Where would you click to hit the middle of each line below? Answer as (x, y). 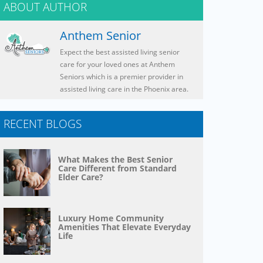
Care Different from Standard (117, 168)
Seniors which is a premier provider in (122, 77)
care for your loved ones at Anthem (117, 65)
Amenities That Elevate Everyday (124, 227)
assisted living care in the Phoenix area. (124, 89)
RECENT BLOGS (43, 124)
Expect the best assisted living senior (120, 52)
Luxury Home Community (111, 218)
